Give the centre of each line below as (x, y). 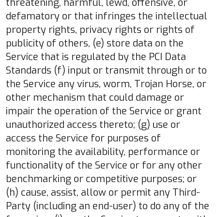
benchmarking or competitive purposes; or (101, 179)
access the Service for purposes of (83, 138)
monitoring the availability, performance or (103, 152)
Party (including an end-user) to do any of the (108, 206)
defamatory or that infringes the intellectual (107, 16)
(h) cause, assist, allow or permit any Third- (103, 192)
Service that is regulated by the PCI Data (96, 57)
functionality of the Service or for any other (104, 165)
